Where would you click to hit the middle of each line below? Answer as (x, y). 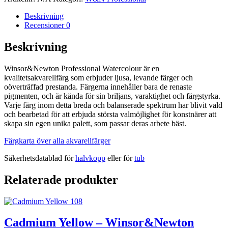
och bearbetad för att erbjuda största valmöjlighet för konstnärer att (110, 114)
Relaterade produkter (61, 179)
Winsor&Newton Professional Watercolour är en (82, 68)
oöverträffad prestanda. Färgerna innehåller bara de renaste (98, 87)
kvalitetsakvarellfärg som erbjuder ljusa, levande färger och (98, 77)
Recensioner (45, 25)
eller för (120, 158)
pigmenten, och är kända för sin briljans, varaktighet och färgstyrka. (112, 96)
